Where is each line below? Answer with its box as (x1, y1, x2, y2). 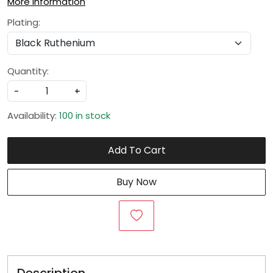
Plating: (7, 16, 40, 29)
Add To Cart (107, 143, 166, 157)
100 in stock (59, 109, 110, 122)
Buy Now (116, 175, 157, 189)
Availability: (7, 109, 57, 122)
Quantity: (7, 65, 49, 77)
